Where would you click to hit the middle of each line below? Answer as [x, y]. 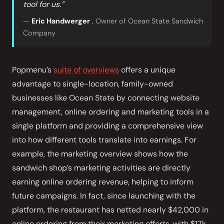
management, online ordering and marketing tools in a [110, 112]
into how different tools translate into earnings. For [104, 140]
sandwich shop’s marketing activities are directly [101, 168]
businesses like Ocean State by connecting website [106, 98]
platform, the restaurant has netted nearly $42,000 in [110, 210]
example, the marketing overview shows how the [100, 154]
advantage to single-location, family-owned [92, 84]
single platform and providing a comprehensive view [107, 126]
